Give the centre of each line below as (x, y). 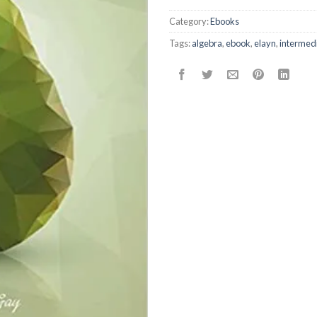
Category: (190, 21)
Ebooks (225, 21)
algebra (207, 43)
